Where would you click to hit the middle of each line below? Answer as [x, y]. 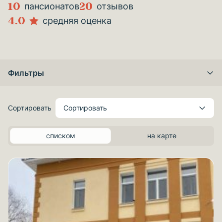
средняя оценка [77, 21]
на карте [162, 136]
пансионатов [52, 6]
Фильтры [26, 73]
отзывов [115, 6]
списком [60, 136]
